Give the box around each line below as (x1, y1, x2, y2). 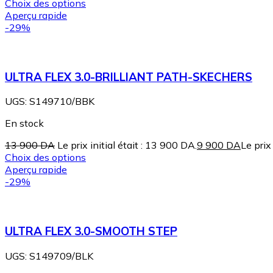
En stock (5, 117, 44, 130)
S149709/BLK (29, 249, 93, 262)
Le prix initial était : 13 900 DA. (57, 139, 197, 152)
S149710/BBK (29, 95, 94, 108)
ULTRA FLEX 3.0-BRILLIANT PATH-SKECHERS (5, 69, 252, 84)
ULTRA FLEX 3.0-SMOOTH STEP (5, 224, 177, 239)
